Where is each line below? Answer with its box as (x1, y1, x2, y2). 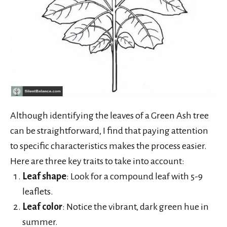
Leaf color (22, 201, 62, 212)
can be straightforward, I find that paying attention (10, 125, 208, 136)
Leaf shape (22, 171, 66, 181)
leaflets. (22, 186, 53, 197)
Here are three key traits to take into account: (10, 156, 184, 166)
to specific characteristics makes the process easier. (10, 140, 207, 151)
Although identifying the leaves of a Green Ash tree (10, 110, 209, 121)
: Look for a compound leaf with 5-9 (66, 171, 203, 181)
